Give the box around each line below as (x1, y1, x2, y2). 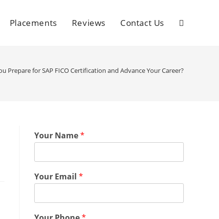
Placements (9, 17, 57, 28)
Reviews (71, 17, 106, 28)
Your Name (34, 130, 80, 141)
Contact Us (120, 17, 164, 28)
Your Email (34, 171, 79, 182)
